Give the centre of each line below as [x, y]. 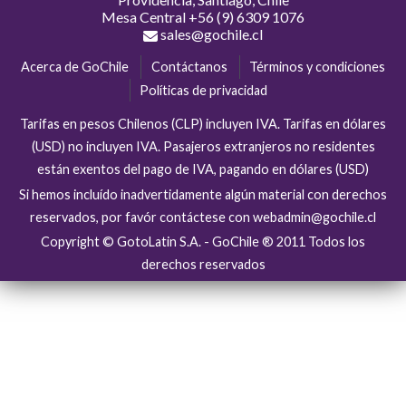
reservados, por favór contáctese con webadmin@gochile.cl [203, 217]
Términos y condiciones [317, 67]
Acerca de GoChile [75, 67]
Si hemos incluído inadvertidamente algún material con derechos [203, 194]
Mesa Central [145, 17]
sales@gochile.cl [210, 34]
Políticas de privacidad [203, 90]
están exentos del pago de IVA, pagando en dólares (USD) [203, 169]
